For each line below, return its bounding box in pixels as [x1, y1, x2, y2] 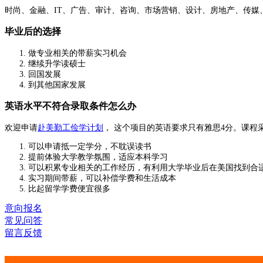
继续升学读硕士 [28, 59, 86, 68]
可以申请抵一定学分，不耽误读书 [28, 141, 151, 151]
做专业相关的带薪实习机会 [28, 48, 127, 58]
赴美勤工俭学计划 [38, 123, 103, 132]
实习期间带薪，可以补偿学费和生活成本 [28, 173, 176, 183]
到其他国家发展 [28, 80, 86, 89]
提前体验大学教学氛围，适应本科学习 [28, 152, 168, 161]
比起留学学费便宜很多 [28, 184, 110, 193]
